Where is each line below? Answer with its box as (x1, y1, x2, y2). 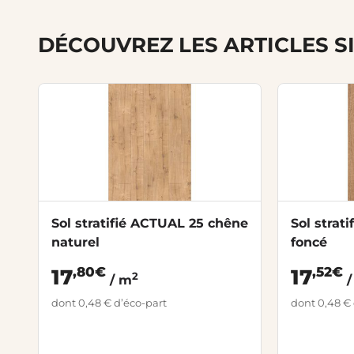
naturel (51, 234, 100, 250)
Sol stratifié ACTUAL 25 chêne (51, 215, 248, 231)
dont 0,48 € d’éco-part (51, 296, 167, 309)
